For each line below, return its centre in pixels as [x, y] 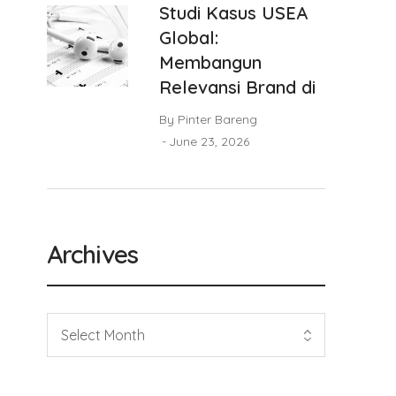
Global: [188, 38]
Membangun [210, 62]
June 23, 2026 [209, 141]
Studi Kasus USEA [233, 13]
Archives [92, 254]
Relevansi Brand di [237, 87]
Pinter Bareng [217, 119]
